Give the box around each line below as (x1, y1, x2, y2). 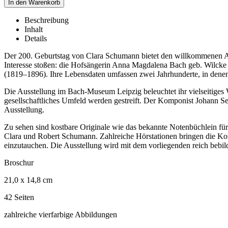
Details (24, 34, 47, 43)
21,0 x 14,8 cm (4, 175, 52, 184)
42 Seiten (4, 192, 34, 202)
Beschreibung (24, 15, 69, 24)
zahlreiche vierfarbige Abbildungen (4, 210, 117, 219)
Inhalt (24, 24, 43, 34)
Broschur (4, 158, 34, 167)
